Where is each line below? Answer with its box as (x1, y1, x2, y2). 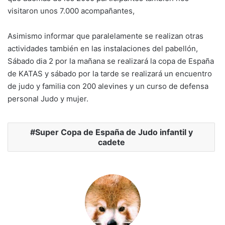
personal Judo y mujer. (8, 94, 88, 104)
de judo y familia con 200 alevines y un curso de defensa (8, 81, 208, 91)
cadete (97, 137, 125, 148)
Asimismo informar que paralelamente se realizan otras (8, 31, 203, 41)
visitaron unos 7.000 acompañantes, (8, 6, 135, 16)
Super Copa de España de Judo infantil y (35, 127, 193, 138)
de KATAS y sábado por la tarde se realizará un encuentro (8, 69, 212, 79)
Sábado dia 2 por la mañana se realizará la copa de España (8, 56, 214, 66)
